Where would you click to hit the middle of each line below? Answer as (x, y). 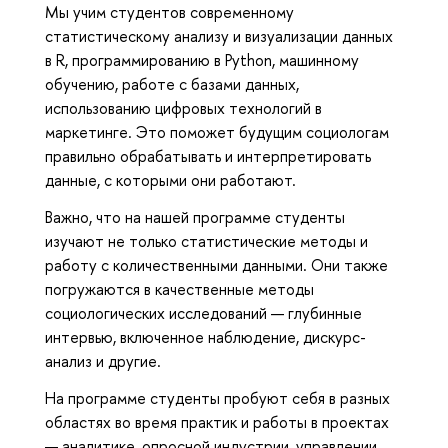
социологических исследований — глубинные (203, 313)
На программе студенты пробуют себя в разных (217, 397)
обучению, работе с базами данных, (172, 84)
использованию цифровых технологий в (183, 108)
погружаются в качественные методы (179, 289)
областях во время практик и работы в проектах (217, 421)
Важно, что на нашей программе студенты (195, 217)
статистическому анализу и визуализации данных (219, 36)
